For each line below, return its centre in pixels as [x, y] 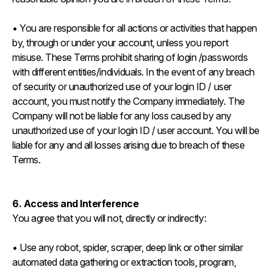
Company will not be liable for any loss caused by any [122, 116]
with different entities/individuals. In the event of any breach [133, 72]
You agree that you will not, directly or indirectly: [110, 218]
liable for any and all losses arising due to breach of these [129, 145]
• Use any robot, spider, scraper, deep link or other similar [128, 247]
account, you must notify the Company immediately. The [129, 101]
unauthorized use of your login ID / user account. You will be [136, 130]
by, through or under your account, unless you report [120, 43]
